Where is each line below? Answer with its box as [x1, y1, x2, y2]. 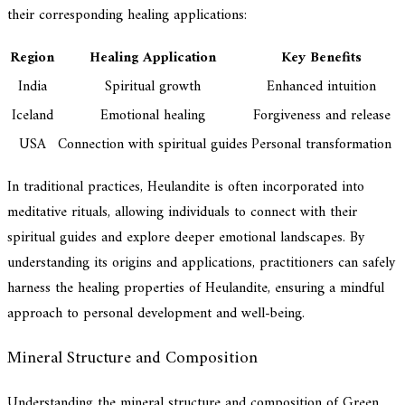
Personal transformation [251, 132, 391, 158]
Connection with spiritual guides [58, 132, 248, 158]
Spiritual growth [105, 74, 201, 100]
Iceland [11, 103, 53, 129]
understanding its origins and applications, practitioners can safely [7, 250, 395, 277]
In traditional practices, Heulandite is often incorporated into [7, 174, 364, 201]
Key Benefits [281, 45, 362, 71]
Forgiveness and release [252, 103, 391, 129]
